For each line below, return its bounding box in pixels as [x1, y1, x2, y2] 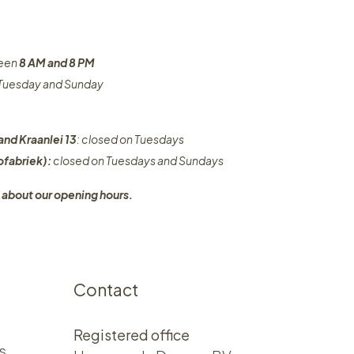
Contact [73, 279, 139, 301]
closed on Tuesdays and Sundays [53, 153, 224, 168]
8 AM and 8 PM [17, 55, 95, 70]
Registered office [73, 326, 190, 345]
